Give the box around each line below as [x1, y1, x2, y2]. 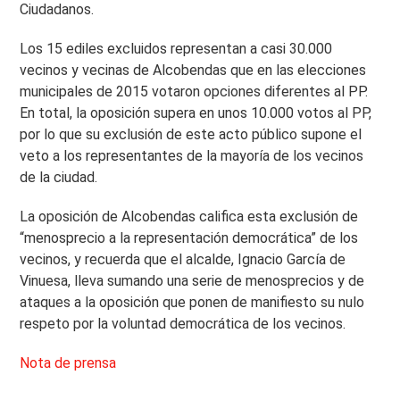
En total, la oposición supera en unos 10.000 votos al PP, [20, 104, 372, 121]
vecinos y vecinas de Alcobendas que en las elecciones [20, 62, 367, 79]
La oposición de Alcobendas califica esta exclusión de [20, 208, 359, 225]
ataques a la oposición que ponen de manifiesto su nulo [20, 294, 365, 311]
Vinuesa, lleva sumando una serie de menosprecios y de [20, 272, 365, 289]
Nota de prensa [20, 354, 117, 371]
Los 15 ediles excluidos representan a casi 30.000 [20, 40, 333, 57]
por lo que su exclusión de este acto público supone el [20, 126, 362, 143]
